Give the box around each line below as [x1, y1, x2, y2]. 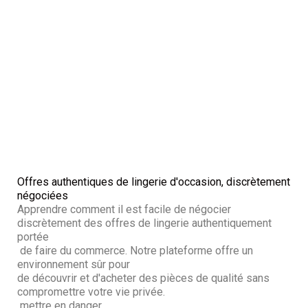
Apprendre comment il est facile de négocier [17, 203, 231, 216]
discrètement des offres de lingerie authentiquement [17, 217, 272, 230]
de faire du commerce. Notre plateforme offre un [17, 244, 253, 257]
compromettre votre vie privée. [17, 285, 165, 298]
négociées [17, 189, 68, 202]
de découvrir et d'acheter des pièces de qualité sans [17, 272, 269, 285]
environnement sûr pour [17, 258, 130, 271]
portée [17, 230, 49, 243]
